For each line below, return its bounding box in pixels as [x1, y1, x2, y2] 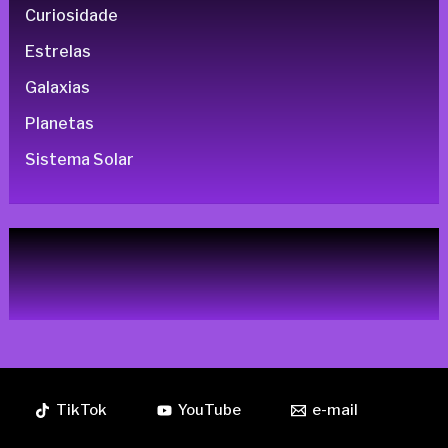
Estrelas [24, 42, 91, 62]
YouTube [178, 401, 241, 420]
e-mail [312, 401, 358, 420]
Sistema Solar [24, 150, 134, 170]
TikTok [56, 401, 107, 420]
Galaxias [24, 78, 90, 98]
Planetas [24, 114, 94, 134]
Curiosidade [24, 6, 118, 26]
